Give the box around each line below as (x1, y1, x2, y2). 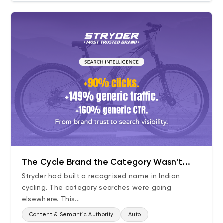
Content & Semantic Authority (29, 211, 114, 218)
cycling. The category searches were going (21, 183, 172, 191)
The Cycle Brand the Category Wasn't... (21, 156, 191, 167)
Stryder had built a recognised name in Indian (21, 171, 180, 180)
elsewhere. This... (21, 194, 80, 203)
